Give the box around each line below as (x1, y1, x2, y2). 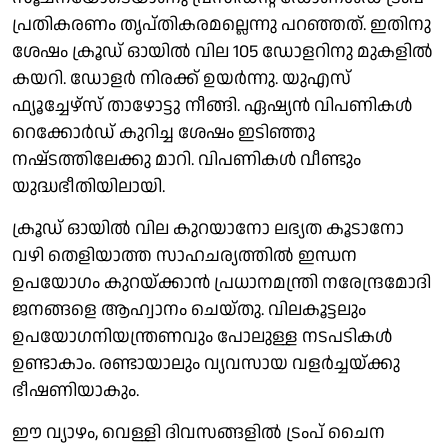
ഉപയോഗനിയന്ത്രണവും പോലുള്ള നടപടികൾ (12, 323, 392, 349)
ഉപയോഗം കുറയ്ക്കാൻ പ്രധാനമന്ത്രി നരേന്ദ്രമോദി (12, 269, 431, 295)
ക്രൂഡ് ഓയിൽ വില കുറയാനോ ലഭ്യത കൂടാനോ (12, 215, 404, 241)
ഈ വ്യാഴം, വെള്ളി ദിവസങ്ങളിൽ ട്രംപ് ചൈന (12, 419, 385, 445)
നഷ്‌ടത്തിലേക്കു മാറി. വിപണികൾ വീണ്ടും (12, 146, 361, 172)
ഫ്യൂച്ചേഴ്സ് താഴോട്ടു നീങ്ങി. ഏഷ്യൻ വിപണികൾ (12, 92, 412, 118)
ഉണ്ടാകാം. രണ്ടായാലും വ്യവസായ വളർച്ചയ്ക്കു (12, 350, 400, 376)
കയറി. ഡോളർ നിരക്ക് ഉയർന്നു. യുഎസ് (12, 65, 351, 91)
